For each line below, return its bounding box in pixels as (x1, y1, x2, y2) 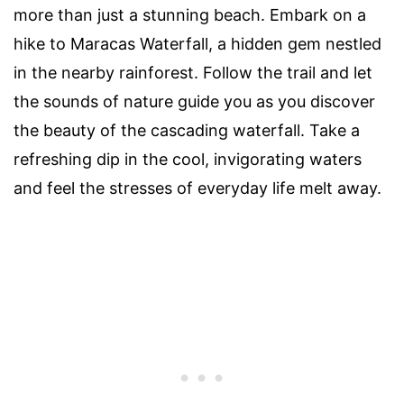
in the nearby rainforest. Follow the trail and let (14, 62, 372, 82)
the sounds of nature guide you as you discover (14, 91, 375, 111)
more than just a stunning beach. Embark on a (14, 5, 366, 24)
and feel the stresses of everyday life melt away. (14, 178, 381, 197)
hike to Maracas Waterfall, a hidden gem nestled (14, 33, 381, 53)
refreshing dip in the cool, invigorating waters (14, 149, 362, 169)
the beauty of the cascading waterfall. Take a (14, 120, 360, 140)
